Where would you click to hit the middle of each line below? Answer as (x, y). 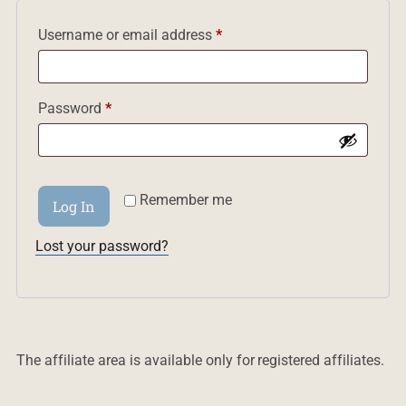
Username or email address (126, 35)
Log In (73, 206)
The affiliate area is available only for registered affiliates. (200, 360)
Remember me (185, 200)
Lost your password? (101, 246)
